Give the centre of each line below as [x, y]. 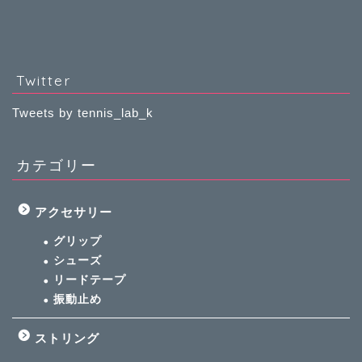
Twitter [44, 80]
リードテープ [90, 280]
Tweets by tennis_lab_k [83, 113]
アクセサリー [74, 213]
